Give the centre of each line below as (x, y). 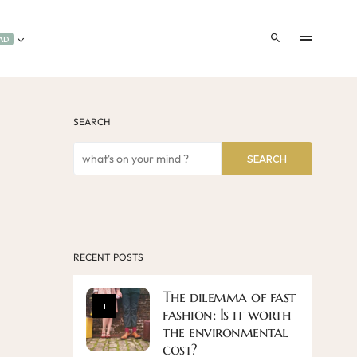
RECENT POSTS (108, 257)
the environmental (226, 331)
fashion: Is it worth (227, 314)
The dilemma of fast (229, 296)
